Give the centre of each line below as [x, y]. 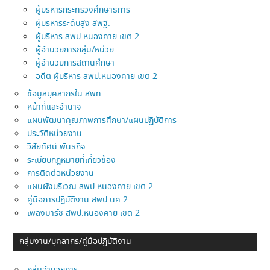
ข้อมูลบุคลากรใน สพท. [66, 94]
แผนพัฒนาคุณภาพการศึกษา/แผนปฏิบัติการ [102, 121]
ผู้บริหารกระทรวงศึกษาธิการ [83, 11]
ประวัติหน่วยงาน [55, 134]
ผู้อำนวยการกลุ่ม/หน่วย [75, 50]
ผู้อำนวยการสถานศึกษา [75, 64]
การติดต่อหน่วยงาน [61, 174]
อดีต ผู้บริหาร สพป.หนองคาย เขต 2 [97, 77]
